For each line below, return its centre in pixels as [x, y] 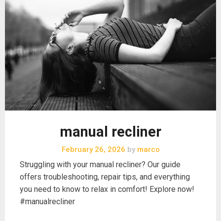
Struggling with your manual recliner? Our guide [100, 165]
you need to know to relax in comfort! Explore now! [107, 189]
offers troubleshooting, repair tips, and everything [105, 177]
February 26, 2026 [93, 150]
